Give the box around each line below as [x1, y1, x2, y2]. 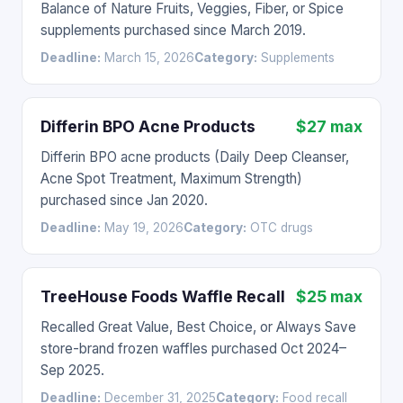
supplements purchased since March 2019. [40, 22, 306, 39]
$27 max [296, 117, 363, 136]
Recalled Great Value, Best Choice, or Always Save [40, 318, 356, 336]
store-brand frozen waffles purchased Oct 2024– [40, 340, 346, 357]
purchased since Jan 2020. [40, 192, 208, 209]
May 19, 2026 [101, 220, 184, 235]
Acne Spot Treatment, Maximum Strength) [40, 170, 302, 187]
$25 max [296, 287, 363, 306]
